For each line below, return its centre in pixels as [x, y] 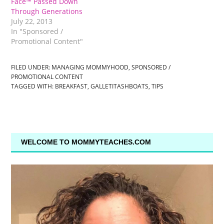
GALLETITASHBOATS [120, 86]
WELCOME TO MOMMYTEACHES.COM [86, 142]
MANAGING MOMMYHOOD [90, 67]
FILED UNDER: [31, 67]
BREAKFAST [71, 86]
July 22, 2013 [32, 21]
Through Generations [47, 11]
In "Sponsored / [37, 31]
